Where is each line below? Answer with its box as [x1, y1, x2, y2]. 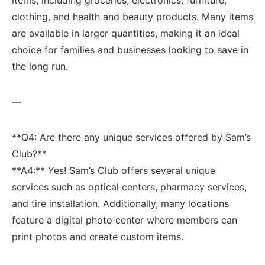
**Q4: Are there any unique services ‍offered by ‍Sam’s [12, 131, 251, 143]
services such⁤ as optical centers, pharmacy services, [12, 180, 247, 193]
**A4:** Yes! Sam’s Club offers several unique [12, 164, 215, 176]
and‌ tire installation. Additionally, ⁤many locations [12, 197, 229, 209]
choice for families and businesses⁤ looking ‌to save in [12, 43, 248, 56]
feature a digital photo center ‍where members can [12, 214, 237, 226]
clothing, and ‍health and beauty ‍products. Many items [12, 10, 253, 22]
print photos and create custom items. [12, 230, 183, 243]
